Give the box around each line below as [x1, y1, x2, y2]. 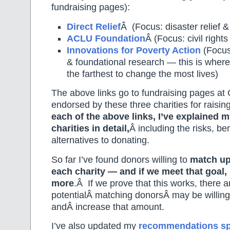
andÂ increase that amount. [51, 201, 164, 212]
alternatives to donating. [51, 135, 149, 146]
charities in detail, [51, 123, 129, 134]
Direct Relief [67, 21, 121, 32]
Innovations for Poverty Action [67, 45, 201, 55]
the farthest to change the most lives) [67, 68, 218, 79]
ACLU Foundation [67, 33, 145, 44]
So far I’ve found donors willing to [51, 154, 190, 165]
